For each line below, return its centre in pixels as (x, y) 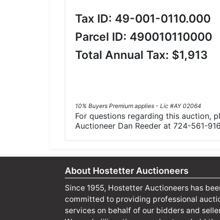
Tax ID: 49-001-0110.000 (143, 19)
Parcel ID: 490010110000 (144, 37)
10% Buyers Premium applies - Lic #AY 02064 (138, 106)
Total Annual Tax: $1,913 (141, 55)
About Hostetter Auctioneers (127, 171)
